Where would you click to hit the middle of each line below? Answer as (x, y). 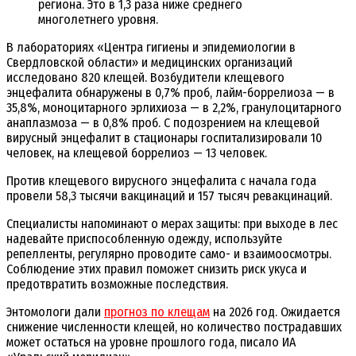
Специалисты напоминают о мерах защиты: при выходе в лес (172, 224)
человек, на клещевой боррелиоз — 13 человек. (137, 153)
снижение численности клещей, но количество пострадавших (174, 327)
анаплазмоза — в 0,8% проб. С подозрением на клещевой (163, 123)
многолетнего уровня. (98, 20)
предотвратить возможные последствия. (117, 284)
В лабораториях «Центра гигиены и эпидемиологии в (151, 48)
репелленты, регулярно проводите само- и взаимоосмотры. (169, 254)
